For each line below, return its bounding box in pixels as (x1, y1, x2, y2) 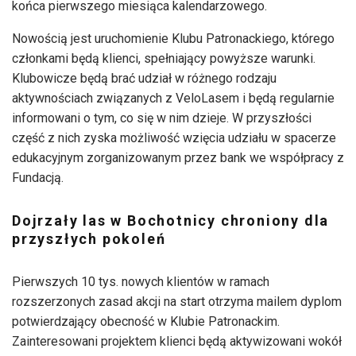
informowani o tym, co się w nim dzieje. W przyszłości (12, 110, 311, 126)
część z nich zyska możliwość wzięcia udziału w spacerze (12, 130, 336, 146)
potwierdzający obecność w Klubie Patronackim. (12, 314, 280, 330)
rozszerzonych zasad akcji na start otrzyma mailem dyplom (12, 294, 342, 310)
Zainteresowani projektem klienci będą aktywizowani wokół (12, 334, 342, 350)
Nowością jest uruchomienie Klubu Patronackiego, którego (12, 31, 335, 47)
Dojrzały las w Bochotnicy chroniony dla (12, 212, 330, 230)
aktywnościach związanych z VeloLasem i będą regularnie (12, 91, 335, 106)
